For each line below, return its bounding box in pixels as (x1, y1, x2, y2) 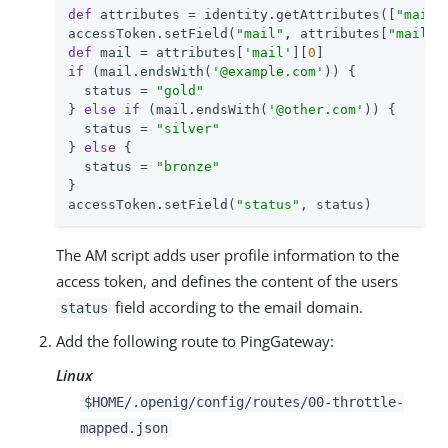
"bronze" (156, 158, 220, 174)
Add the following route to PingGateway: (56, 330, 334, 351)
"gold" (156, 82, 204, 98)
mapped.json (80, 419, 168, 436)
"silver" (156, 120, 220, 136)
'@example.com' (212, 63, 324, 79)
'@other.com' (268, 101, 364, 117)
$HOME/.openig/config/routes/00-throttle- (83, 393, 404, 410)
